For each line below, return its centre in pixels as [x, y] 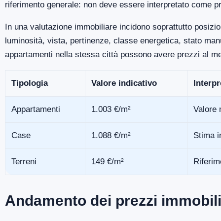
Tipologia [30, 83]
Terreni [24, 161]
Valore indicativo [124, 83]
